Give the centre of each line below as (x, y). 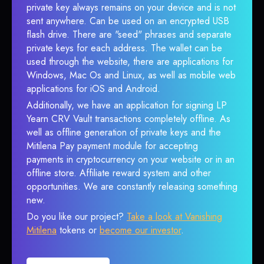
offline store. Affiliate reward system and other (119, 173)
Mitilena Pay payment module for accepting (112, 146)
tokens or (78, 230)
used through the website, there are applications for (130, 62)
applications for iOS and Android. (93, 89)
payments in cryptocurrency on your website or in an (131, 159)
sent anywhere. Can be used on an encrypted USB (128, 21)
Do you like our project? (77, 217)
